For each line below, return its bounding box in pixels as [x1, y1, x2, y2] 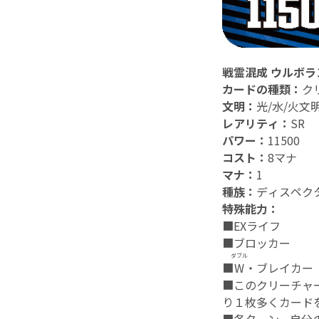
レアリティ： [222, 115, 291, 132]
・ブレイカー [245, 259, 313, 277]
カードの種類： [222, 80, 302, 98]
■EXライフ [222, 217, 281, 235]
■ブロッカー [222, 234, 291, 252]
